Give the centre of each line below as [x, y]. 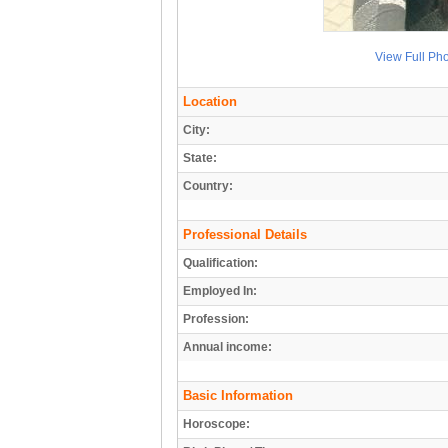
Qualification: [220, 262]
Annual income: [227, 346]
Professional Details [245, 234]
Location [210, 101]
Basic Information [238, 395]
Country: [208, 185]
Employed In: [220, 290]
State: [200, 157]
